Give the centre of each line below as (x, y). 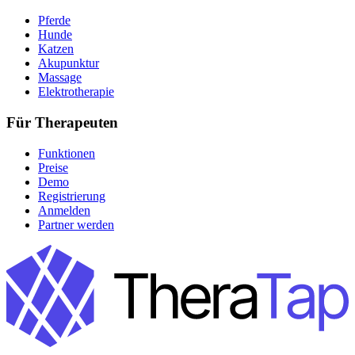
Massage (60, 78)
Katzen (56, 49)
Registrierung (72, 196)
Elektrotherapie (76, 92)
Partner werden (76, 224)
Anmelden (64, 210)
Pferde (54, 21)
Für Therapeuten (62, 123)
